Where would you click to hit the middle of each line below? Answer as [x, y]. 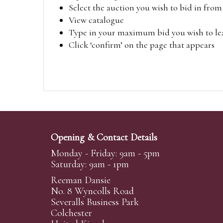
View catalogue [96, 20]
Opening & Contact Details [104, 138]
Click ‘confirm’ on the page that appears [142, 45]
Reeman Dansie [81, 180]
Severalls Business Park [95, 202]
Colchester [71, 213]
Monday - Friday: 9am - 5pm [105, 154]
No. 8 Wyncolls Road [92, 191]
